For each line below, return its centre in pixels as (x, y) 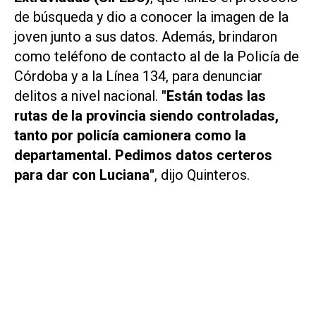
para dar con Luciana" (84, 175)
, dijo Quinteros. (202, 175)
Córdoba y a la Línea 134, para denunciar (138, 76)
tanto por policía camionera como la (130, 135)
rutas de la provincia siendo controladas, (146, 115)
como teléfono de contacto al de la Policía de (157, 56)
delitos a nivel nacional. (88, 96)
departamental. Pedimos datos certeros (143, 155)
